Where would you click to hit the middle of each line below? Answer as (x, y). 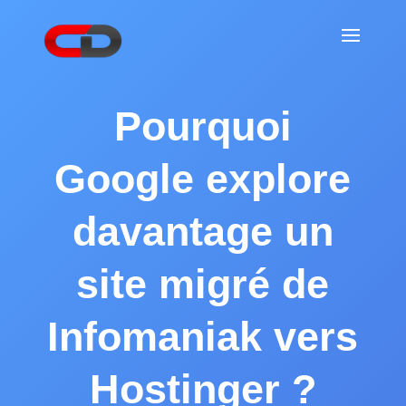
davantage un (203, 232)
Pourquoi (203, 126)
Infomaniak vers (203, 337)
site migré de (203, 284)
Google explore (203, 179)
